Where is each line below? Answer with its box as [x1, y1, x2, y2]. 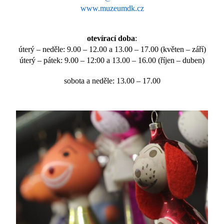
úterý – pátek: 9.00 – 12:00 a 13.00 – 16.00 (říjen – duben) [19, 56, 204, 65]
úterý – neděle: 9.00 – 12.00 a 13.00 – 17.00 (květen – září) [18, 45, 206, 54]
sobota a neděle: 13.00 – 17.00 [63, 76, 160, 85]
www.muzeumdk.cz [80, 4, 144, 13]
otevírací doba [87, 34, 135, 43]
